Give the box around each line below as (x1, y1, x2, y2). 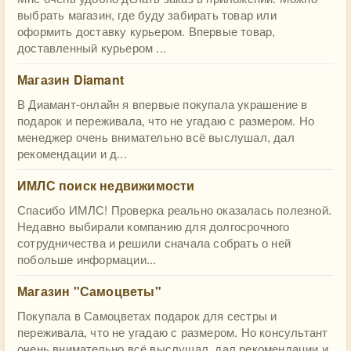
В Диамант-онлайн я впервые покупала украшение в (17, 96, 308, 112)
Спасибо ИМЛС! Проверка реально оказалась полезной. (17, 201, 332, 218)
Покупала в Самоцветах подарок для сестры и (17, 307, 277, 324)
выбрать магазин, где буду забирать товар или (17, 6, 277, 23)
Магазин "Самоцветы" (17, 282, 161, 300)
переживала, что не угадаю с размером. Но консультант (17, 324, 328, 340)
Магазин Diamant (17, 71, 124, 89)
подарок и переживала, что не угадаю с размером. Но (17, 112, 315, 128)
